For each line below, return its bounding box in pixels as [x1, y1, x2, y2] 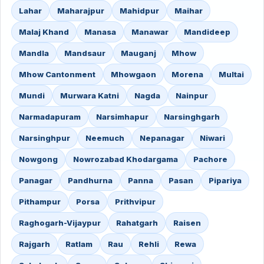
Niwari [200, 133, 225, 143]
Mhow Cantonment [19, 70, 95, 79]
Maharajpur [57, 6, 104, 15]
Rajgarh [19, 239, 50, 249]
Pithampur [19, 197, 61, 206]
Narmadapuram [19, 112, 81, 121]
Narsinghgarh [164, 112, 220, 121]
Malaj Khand [19, 27, 69, 37]
